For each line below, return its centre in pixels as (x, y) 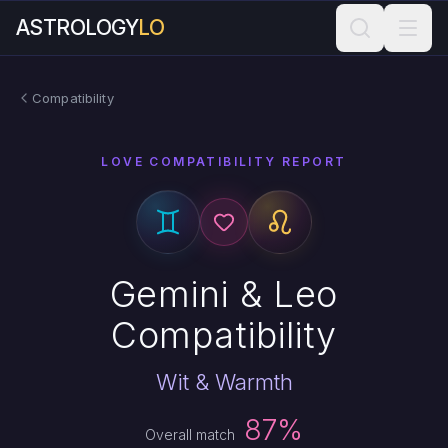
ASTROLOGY (77, 27)
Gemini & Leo (224, 294)
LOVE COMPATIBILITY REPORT (224, 161)
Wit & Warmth (224, 382)
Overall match (191, 434)
